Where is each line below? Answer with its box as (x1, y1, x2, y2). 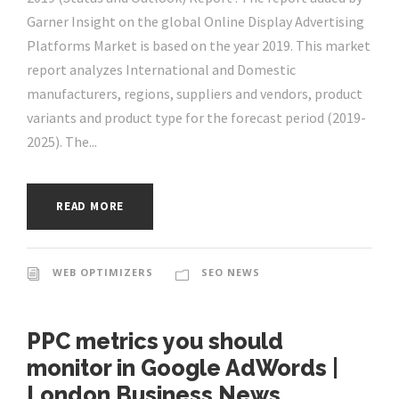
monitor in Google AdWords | (27, 354, 338, 382)
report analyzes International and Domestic (27, 61, 296, 79)
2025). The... (27, 133, 97, 151)
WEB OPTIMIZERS (53, 265, 153, 280)
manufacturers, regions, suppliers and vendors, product (27, 85, 362, 103)
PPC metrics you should (27, 328, 283, 355)
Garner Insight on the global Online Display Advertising (27, 12, 364, 31)
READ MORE (56, 199, 125, 215)
